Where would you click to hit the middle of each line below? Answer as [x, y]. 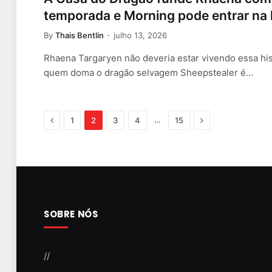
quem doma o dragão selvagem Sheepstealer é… [148, 72]
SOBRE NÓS [71, 214]
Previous [70, 119]
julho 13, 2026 [140, 35]
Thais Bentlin [80, 35]
